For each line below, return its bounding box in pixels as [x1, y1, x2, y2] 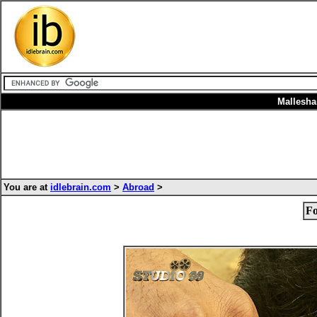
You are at [4, 182, 50, 192]
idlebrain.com [50, 182, 111, 192]
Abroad [122, 182, 154, 192]
